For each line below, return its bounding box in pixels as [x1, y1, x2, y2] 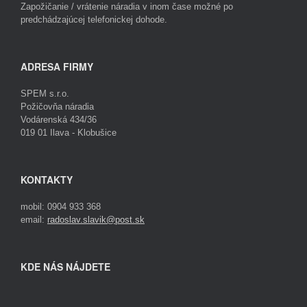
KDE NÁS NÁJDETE [21, 260, 110, 274]
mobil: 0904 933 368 [21, 201, 101, 212]
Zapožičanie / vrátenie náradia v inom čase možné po [21, 1, 233, 12]
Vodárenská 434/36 [21, 114, 97, 125]
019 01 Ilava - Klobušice [21, 127, 116, 138]
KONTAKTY [21, 173, 73, 187]
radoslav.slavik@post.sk [47, 214, 145, 225]
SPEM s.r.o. [21, 88, 69, 99]
